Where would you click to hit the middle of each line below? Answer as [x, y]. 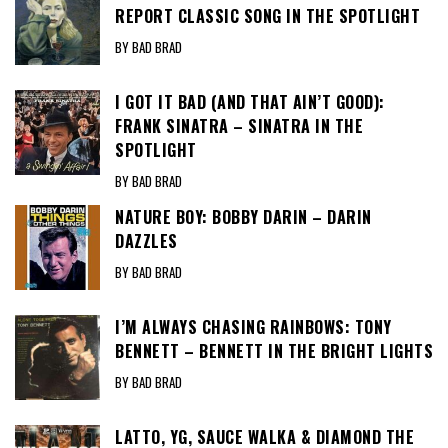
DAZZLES [146, 241]
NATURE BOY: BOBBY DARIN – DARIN [243, 217]
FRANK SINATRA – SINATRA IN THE [239, 126]
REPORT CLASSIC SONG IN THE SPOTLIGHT [267, 16]
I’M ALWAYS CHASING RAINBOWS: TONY [253, 327]
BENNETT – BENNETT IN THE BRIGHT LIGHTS [274, 351]
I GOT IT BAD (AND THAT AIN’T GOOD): [250, 102]
